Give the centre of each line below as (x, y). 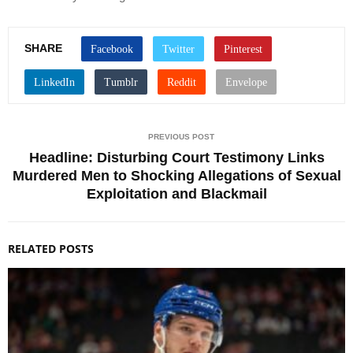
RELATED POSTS (51, 249)
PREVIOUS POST (181, 137)
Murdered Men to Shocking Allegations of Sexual (176, 176)
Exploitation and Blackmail (176, 194)
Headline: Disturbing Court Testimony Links (176, 158)
